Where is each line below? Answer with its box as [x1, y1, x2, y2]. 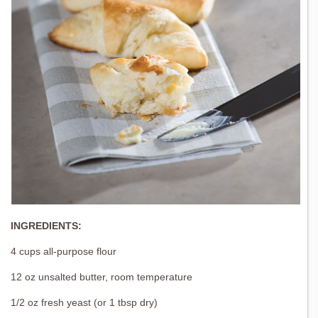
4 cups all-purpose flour [11, 246, 116, 258]
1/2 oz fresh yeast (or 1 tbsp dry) [11, 297, 158, 309]
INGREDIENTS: [11, 220, 82, 232]
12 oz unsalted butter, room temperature [11, 271, 192, 283]
